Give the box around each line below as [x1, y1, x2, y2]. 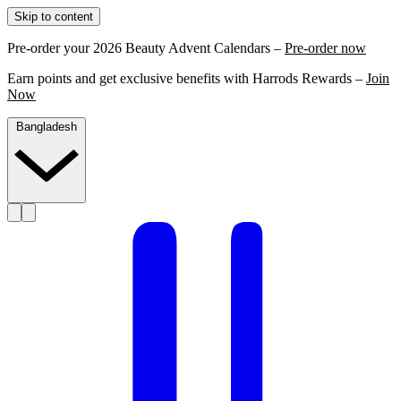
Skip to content [14, 10, 93, 23]
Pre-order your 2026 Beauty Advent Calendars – [7, 40, 285, 55]
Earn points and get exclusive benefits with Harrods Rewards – [7, 71, 366, 86]
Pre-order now [285, 40, 366, 55]
